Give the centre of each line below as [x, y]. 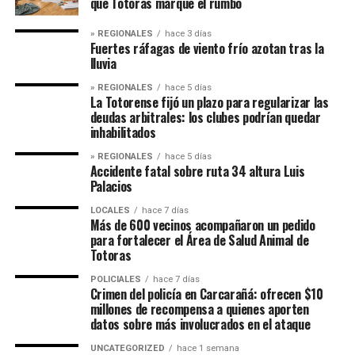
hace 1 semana [208, 348]
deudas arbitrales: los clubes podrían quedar [205, 117]
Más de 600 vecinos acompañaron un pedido [202, 225]
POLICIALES [115, 279]
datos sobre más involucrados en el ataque [200, 324]
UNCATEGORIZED [127, 348]
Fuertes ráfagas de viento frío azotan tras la [207, 48]
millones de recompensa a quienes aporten [199, 309]
